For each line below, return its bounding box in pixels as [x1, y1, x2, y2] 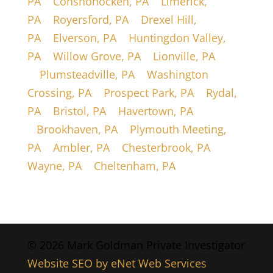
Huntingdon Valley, [128, 30, 226, 46]
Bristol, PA [52, 104, 106, 119]
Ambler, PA [52, 140, 110, 155]
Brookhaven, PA [36, 122, 118, 137]
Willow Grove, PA [52, 49, 141, 64]
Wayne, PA [27, 158, 82, 174]
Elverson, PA [52, 30, 116, 46]
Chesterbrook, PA [121, 140, 210, 155]
